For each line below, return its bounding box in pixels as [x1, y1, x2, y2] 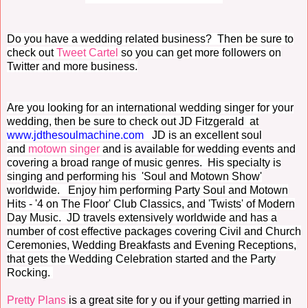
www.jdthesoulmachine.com [7, 129, 144, 142]
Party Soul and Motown [172, 184, 288, 197]
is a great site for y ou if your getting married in [66, 294, 291, 307]
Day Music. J [7, 212, 72, 224]
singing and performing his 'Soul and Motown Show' [7, 170, 262, 183]
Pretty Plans [7, 294, 66, 307]
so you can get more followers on [118, 47, 281, 59]
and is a [100, 143, 141, 155]
